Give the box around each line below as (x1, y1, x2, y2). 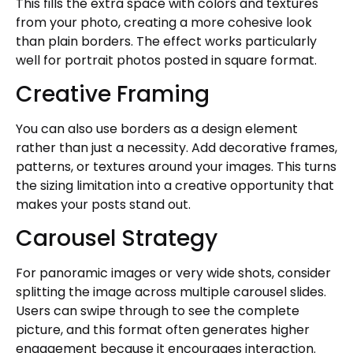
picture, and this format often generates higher (16, 321, 310, 340)
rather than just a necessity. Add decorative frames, (16, 138, 337, 157)
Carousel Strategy (16, 223, 217, 255)
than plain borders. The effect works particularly (16, 32, 317, 50)
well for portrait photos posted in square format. (16, 50, 317, 69)
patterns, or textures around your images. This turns (16, 157, 336, 176)
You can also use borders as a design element (16, 119, 298, 138)
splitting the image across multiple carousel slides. (16, 283, 326, 302)
